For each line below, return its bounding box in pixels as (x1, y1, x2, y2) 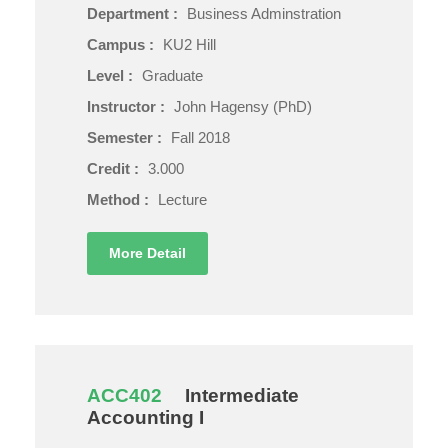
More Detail (109, 244, 186, 261)
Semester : (87, 128, 166, 146)
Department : (87, 4, 182, 22)
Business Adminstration (187, 4, 341, 22)
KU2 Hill (163, 35, 216, 53)
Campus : (87, 35, 158, 53)
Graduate (142, 66, 203, 84)
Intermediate (185, 384, 299, 406)
